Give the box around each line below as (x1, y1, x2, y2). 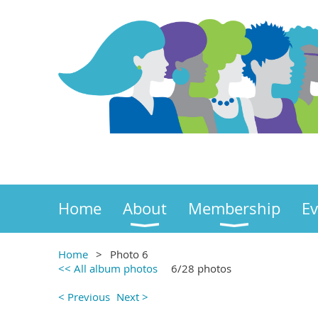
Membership (188, 198, 280, 219)
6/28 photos (171, 261, 231, 275)
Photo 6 (110, 247, 148, 261)
